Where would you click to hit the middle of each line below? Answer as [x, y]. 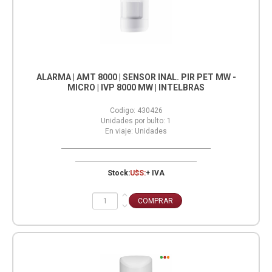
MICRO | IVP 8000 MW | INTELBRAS [136, 88]
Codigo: [122, 111]
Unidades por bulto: [133, 121]
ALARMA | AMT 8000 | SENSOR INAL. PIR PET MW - [136, 77]
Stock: [119, 173]
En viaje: [119, 131]
